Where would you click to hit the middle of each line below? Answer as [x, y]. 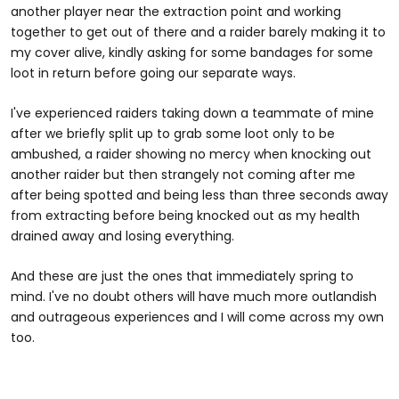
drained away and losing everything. [122, 236]
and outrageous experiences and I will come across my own [197, 317]
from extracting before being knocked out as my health [185, 215]
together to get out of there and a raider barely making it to [198, 32]
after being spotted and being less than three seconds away [199, 195]
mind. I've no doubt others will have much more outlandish [194, 296]
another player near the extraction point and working [176, 11]
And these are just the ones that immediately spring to [182, 276]
